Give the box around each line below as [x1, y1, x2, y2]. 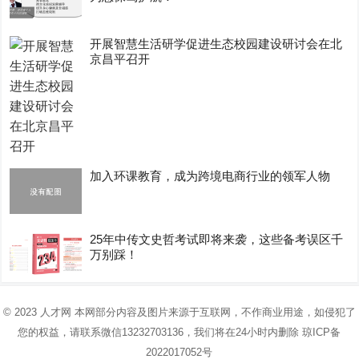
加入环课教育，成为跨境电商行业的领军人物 [90, 169, 331, 184]
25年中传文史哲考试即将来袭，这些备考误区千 [90, 232, 344, 246]
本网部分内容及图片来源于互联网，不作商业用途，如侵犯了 [71, 306, 356, 319]
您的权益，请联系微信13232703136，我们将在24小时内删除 [18, 326, 303, 339]
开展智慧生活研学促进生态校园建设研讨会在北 [90, 37, 343, 51]
